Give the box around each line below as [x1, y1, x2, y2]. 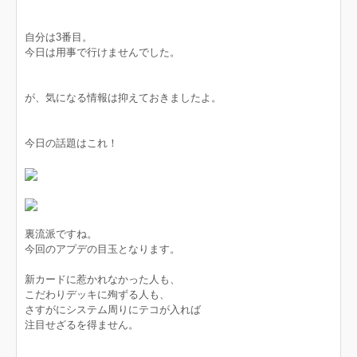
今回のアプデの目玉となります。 [25, 243, 180, 255]
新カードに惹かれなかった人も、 [25, 273, 180, 285]
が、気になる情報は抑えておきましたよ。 [25, 92, 222, 104]
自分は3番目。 [25, 31, 92, 43]
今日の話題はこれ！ [25, 137, 118, 149]
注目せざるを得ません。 [25, 319, 139, 331]
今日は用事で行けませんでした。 [25, 46, 180, 58]
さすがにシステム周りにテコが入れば [25, 304, 201, 316]
